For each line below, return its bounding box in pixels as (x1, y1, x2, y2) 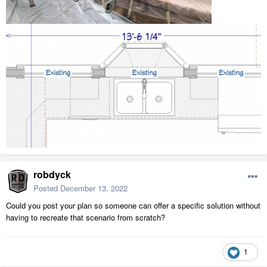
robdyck (33, 167, 71, 182)
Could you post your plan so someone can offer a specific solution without (6, 200, 260, 212)
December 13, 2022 (60, 182, 128, 194)
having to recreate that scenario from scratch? (6, 212, 165, 223)
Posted (33, 182, 60, 194)
